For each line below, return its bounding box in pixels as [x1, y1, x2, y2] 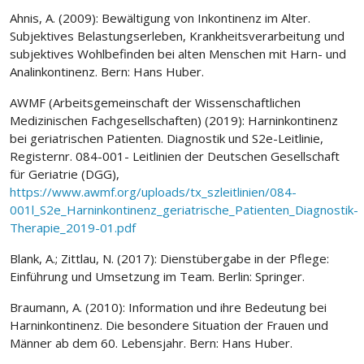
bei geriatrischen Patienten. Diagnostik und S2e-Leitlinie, [10, 129, 323, 146]
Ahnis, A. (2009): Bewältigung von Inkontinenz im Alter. [10, 9, 310, 26]
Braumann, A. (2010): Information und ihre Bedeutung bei [10, 298, 327, 315]
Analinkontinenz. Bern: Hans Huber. [10, 63, 204, 80]
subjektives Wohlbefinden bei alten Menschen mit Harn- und [10, 45, 346, 62]
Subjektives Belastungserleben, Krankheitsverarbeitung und [10, 27, 344, 44]
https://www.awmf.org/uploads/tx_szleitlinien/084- [10, 183, 297, 200]
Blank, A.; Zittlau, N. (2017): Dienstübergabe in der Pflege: [10, 249, 329, 266]
